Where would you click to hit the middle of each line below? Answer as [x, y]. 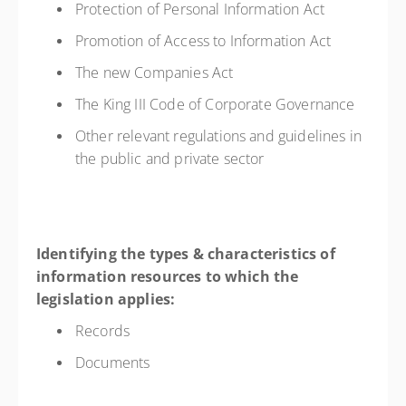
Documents [115, 362]
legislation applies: [106, 299]
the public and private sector [172, 159]
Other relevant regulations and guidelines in [219, 136]
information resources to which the [168, 276]
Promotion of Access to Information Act [205, 41]
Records [105, 331]
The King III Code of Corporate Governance [217, 104]
